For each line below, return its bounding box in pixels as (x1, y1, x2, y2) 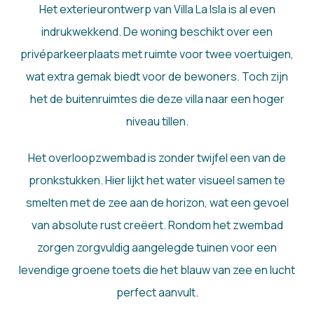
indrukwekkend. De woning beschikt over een (41, 24, 273, 40)
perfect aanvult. (116, 285, 198, 301)
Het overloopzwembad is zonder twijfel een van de (28, 150, 286, 166)
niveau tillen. (125, 114, 189, 130)
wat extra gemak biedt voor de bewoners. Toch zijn (26, 69, 288, 85)
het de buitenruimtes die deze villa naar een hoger (29, 91, 285, 107)
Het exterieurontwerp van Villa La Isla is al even (39, 1, 275, 18)
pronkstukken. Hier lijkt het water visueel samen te (29, 172, 285, 189)
